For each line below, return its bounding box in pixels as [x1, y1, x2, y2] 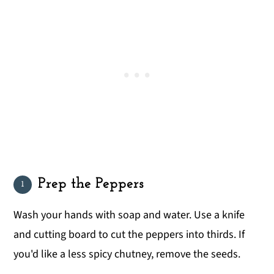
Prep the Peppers [37, 176, 144, 191]
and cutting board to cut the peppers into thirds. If [13, 226, 245, 242]
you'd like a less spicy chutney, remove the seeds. [13, 246, 241, 262]
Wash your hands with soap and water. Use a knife [13, 207, 245, 223]
